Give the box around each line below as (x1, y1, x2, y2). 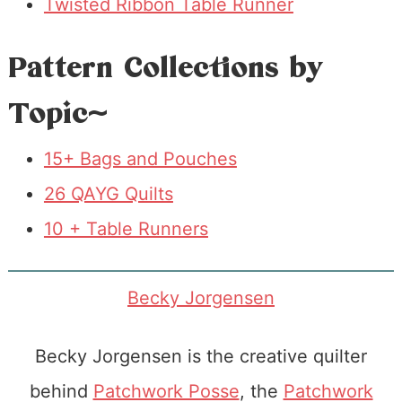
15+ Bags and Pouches (43, 148, 237, 170)
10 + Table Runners (43, 218, 208, 240)
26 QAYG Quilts (43, 183, 173, 205)
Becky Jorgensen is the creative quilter (35, 345, 367, 368)
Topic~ (7, 97, 108, 132)
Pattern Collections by (7, 51, 323, 86)
